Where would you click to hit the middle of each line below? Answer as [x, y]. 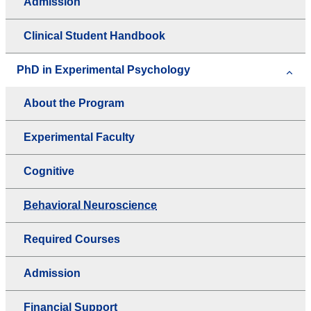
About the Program [74, 103]
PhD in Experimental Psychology [103, 70]
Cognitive [49, 171]
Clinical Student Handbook [94, 36]
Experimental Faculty [79, 137]
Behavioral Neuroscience [90, 205]
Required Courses [72, 239]
